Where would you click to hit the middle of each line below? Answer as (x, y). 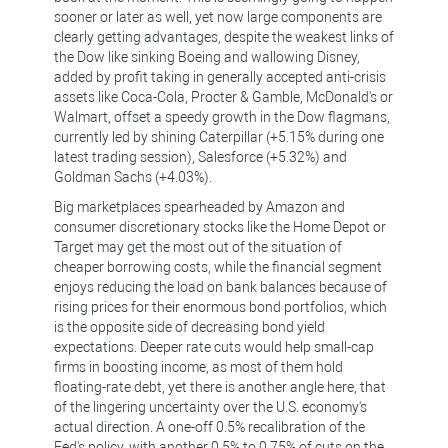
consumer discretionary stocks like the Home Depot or (220, 227)
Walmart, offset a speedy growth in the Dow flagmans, (222, 117)
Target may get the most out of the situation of (198, 247)
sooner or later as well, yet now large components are (218, 17)
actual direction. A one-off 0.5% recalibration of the (209, 427)
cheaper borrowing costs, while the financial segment (218, 267)
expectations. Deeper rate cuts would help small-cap (214, 347)
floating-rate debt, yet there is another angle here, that (220, 387)
